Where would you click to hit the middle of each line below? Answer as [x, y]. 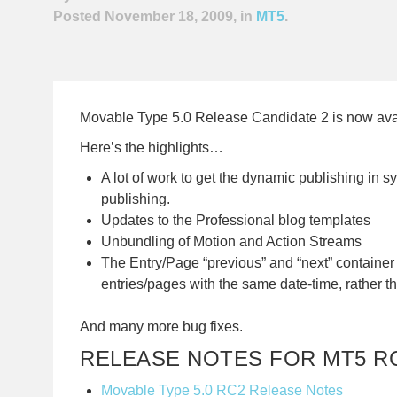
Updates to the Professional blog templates [236, 220]
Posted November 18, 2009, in [155, 16]
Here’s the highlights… [152, 147]
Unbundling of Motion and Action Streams [231, 241]
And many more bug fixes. [161, 326]
